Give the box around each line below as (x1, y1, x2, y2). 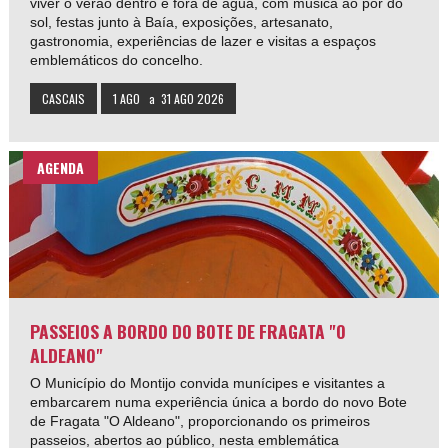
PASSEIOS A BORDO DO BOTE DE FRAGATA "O (30, 318, 347, 345)
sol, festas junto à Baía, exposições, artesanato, (30, 14, 334, 31)
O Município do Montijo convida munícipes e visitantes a (30, 375, 386, 392)
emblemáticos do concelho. (30, 52, 204, 69)
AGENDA (37, 157, 85, 179)
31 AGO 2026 (161, 90, 225, 108)
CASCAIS (42, 90, 86, 108)
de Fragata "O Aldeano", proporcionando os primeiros (30, 413, 371, 430)
